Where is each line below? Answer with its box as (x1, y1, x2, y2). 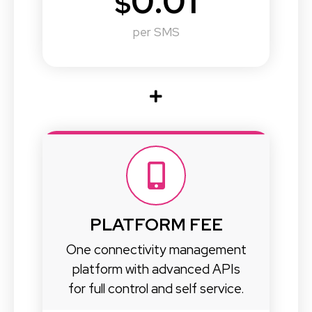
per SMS (132, 24, 180, 40)
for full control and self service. (68, 279, 244, 297)
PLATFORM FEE (89, 213, 223, 237)
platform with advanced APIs (72, 260, 240, 278)
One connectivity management (65, 240, 247, 258)
